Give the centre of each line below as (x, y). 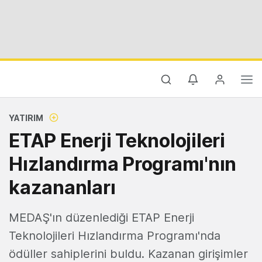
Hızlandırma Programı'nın (123, 164)
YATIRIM (26, 118)
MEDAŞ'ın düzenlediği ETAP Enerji (101, 218)
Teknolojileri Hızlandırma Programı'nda (115, 236)
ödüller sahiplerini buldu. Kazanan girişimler (128, 254)
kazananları (62, 187)
